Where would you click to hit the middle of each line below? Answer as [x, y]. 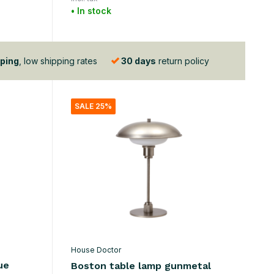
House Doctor [96, 250]
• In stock [91, 11]
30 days [138, 61]
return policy [182, 61]
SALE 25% [93, 106]
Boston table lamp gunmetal [141, 266]
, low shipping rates [58, 61]
